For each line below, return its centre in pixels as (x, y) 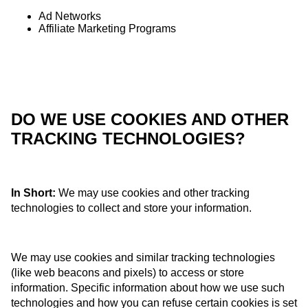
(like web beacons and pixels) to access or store (128, 273)
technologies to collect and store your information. (131, 208)
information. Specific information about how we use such (148, 288)
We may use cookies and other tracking (153, 193)
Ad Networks (70, 16)
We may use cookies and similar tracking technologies (143, 258)
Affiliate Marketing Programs (107, 29)
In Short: (33, 193)
